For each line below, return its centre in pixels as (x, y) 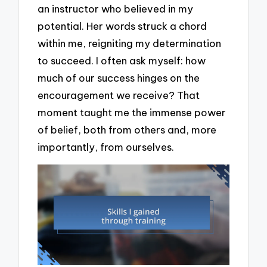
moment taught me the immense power (132, 112)
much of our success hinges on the (119, 77)
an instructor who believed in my (116, 8)
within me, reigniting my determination (130, 43)
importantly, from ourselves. (106, 147)
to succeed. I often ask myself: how (122, 60)
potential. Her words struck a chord (122, 26)
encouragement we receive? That (119, 95)
